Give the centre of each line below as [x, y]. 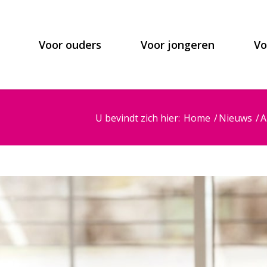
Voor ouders [70, 45]
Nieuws [235, 118]
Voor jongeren [177, 45]
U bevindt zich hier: [138, 118]
